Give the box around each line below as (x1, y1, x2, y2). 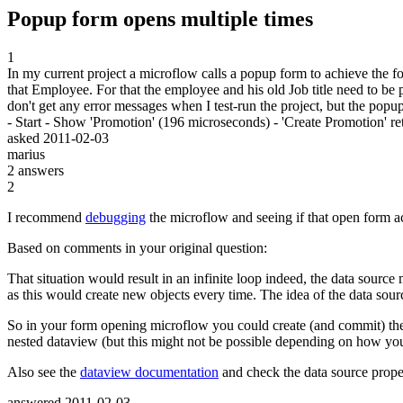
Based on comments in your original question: (7, 239, 267, 255)
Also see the (7, 363, 80, 380)
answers (14, 162, 64, 178)
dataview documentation (80, 363, 219, 380)
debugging (85, 209, 146, 225)
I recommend (7, 209, 85, 225)
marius (7, 146, 45, 162)
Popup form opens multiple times (7, 7, 313, 31)
